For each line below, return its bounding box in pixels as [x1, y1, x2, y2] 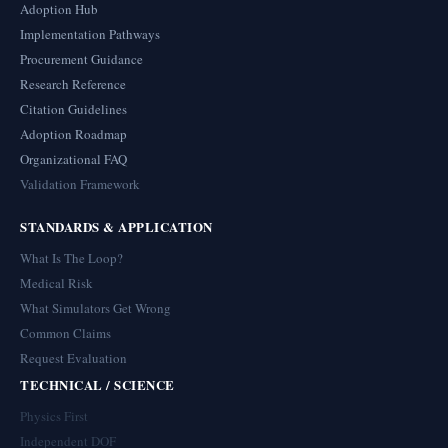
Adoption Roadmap [20, 125, 127, 143]
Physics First [20, 407, 88, 425]
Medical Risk [20, 274, 93, 292]
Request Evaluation [20, 349, 127, 367]
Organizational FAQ [20, 150, 127, 168]
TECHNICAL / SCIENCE [20, 375, 175, 394]
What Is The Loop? [20, 249, 123, 267]
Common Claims [20, 324, 111, 342]
